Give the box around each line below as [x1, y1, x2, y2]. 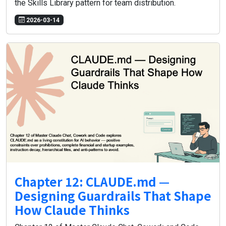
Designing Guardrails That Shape [15, 187, 211, 205]
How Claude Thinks [15, 201, 130, 219]
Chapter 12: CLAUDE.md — [15, 173, 169, 191]
